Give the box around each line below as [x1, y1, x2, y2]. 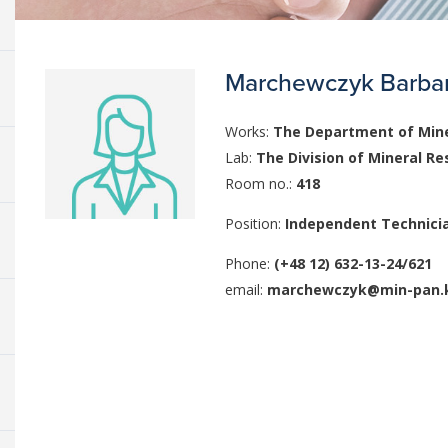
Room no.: [225, 174, 297, 194]
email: [225, 280, 268, 300]
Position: [225, 214, 286, 234]
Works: [225, 122, 274, 142]
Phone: [225, 254, 275, 274]
